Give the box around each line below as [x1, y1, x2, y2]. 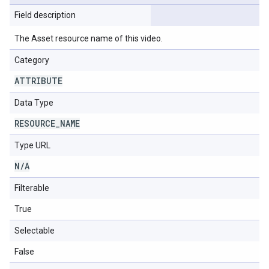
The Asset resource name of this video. [14, 34, 163, 43]
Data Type [14, 98, 53, 107]
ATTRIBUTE [14, 75, 62, 86]
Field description [14, 10, 76, 20]
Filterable [14, 183, 49, 193]
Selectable [14, 226, 55, 235]
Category [14, 55, 49, 65]
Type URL [14, 141, 50, 150]
